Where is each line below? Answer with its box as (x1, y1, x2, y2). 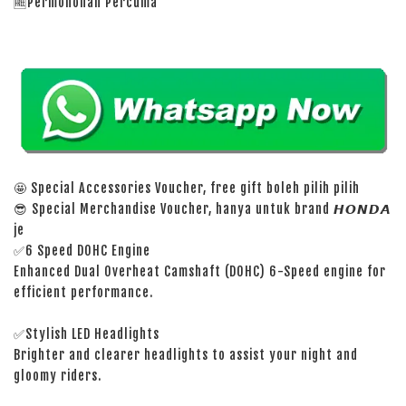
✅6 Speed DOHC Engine (14, 242, 150, 258)
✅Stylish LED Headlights (14, 325, 159, 342)
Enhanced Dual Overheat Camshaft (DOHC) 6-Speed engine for (14, 263, 386, 279)
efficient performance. (14, 284, 153, 300)
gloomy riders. (14, 367, 101, 383)
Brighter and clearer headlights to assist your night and (14, 346, 358, 362)
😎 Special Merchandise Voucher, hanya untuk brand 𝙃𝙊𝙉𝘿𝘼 (14, 200, 391, 217)
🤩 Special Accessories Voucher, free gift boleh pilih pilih (14, 179, 360, 196)
